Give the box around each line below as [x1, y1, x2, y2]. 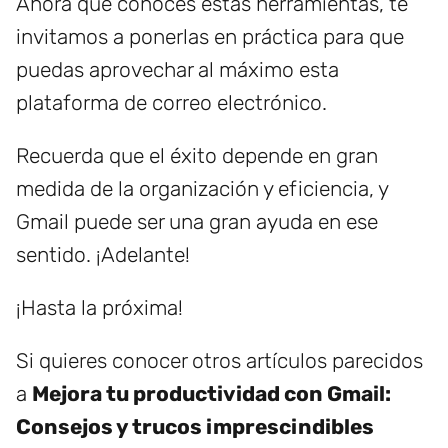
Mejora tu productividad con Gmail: [32, 381, 391, 407]
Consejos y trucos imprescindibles [16, 414, 374, 440]
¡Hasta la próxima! [16, 295, 183, 321]
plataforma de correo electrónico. [16, 90, 327, 116]
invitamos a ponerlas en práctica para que [16, 24, 404, 50]
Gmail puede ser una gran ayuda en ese [16, 209, 378, 235]
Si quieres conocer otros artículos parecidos [16, 348, 423, 374]
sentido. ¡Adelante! [16, 242, 190, 268]
